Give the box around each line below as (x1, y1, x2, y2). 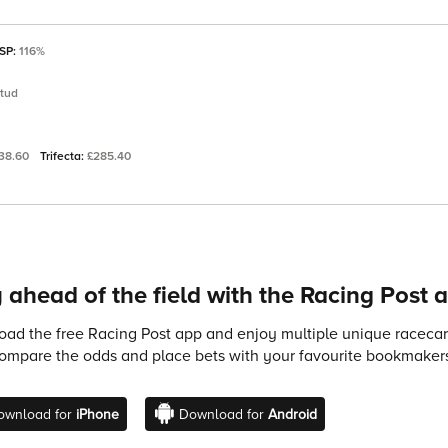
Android (267, 406, 317, 424)
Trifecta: (40, 149, 87, 165)
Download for (178, 406, 268, 424)
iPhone (75, 406, 119, 424)
